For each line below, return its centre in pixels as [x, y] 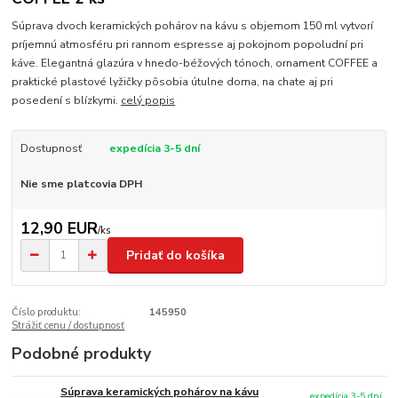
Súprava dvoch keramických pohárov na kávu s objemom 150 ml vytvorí [193, 25]
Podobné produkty [82, 354]
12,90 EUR [59, 229]
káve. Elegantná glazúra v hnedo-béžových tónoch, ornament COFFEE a [195, 63]
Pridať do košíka [175, 255]
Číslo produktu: [47, 313]
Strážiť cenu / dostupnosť [68, 326]
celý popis [148, 100]
